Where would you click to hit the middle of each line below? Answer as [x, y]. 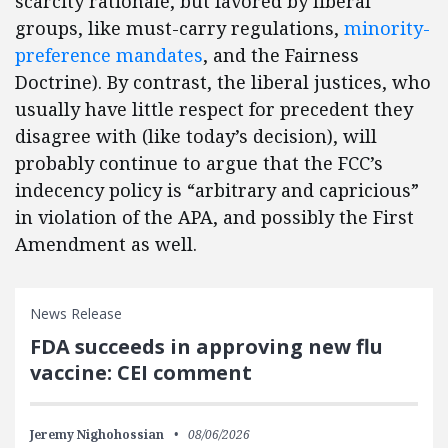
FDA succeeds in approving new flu [206, 346]
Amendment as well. [106, 244]
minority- [387, 28]
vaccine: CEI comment [141, 372]
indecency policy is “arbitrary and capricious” [217, 190]
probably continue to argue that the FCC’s [199, 163]
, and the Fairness [281, 55]
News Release [76, 313]
